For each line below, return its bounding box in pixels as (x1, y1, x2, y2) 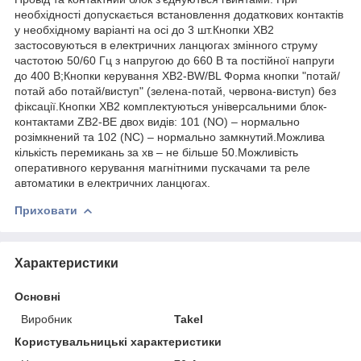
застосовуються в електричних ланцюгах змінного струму (15, 38, 317, 52)
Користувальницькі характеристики (15, 334, 222, 348)
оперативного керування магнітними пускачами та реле (15, 160, 310, 174)
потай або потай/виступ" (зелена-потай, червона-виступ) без (15, 84, 336, 98)
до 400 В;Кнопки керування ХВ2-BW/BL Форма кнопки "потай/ (15, 68, 340, 82)
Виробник (21, 312, 72, 326)
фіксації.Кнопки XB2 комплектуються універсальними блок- (15, 99, 327, 113)
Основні (15, 289, 60, 303)
